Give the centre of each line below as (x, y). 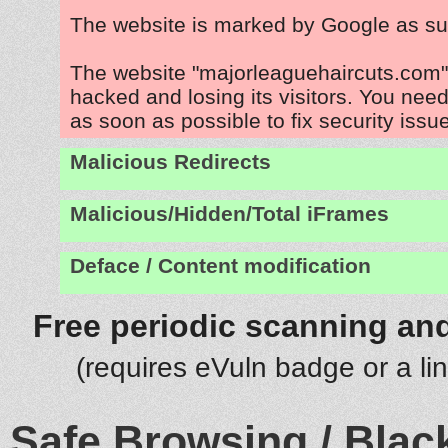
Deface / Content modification (220, 265)
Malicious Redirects (170, 161)
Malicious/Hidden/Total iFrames (229, 213)
